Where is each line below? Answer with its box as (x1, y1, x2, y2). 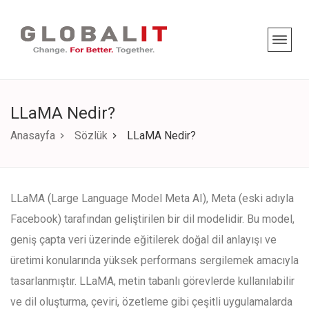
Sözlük (74, 129, 108, 142)
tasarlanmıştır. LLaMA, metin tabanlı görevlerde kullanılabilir (10, 275, 295, 288)
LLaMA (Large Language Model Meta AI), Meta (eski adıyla (10, 192, 294, 205)
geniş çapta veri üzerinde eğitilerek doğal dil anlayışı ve (10, 233, 277, 246)
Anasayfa (10, 129, 55, 142)
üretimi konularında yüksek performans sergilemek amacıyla (10, 254, 299, 267)
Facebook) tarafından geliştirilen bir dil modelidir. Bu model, (10, 212, 295, 226)
